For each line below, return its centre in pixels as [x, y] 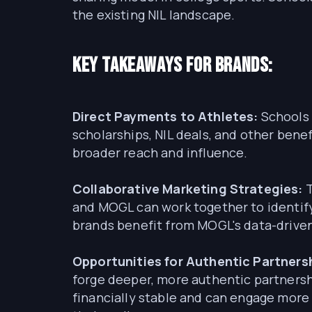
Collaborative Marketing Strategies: [188, 189]
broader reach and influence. [160, 153]
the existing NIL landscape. [154, 15]
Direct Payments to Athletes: [165, 116]
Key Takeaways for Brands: [173, 65]
